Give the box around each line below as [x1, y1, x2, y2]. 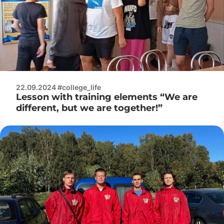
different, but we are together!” [16, 102, 162, 113]
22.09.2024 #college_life [16, 82, 101, 91]
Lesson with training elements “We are [16, 91, 197, 102]
